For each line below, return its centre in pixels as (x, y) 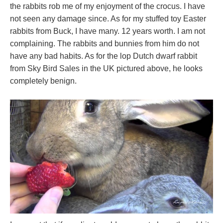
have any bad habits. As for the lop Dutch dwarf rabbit (104, 56)
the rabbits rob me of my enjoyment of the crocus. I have (108, 6)
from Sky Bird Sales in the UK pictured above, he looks (106, 68)
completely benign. (43, 81)
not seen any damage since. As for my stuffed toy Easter (108, 18)
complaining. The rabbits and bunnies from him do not (105, 43)
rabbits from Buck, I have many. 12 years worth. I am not (108, 31)
